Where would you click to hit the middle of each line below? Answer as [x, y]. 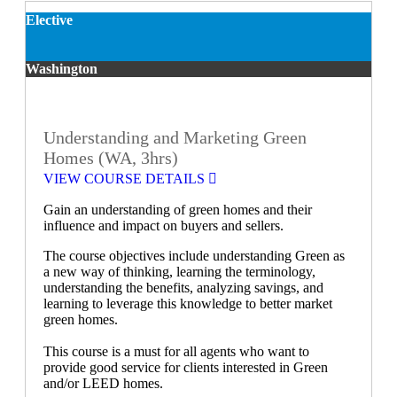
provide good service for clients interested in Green [186, 368]
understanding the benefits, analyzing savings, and [183, 288]
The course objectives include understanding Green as [194, 256]
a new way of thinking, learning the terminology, [179, 272]
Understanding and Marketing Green [175, 138]
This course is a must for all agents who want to [176, 352]
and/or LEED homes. [112, 384]
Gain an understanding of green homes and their [178, 210]
